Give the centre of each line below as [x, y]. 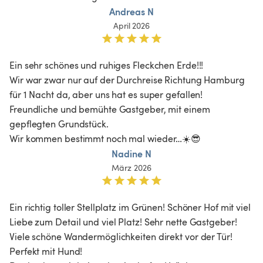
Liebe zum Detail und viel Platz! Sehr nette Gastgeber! [124, 222]
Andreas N [131, 11]
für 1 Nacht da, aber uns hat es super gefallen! [106, 94]
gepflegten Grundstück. [59, 124]
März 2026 [131, 167]
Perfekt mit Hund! [47, 251]
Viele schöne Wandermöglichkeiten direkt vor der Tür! [122, 236]
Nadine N [131, 153]
